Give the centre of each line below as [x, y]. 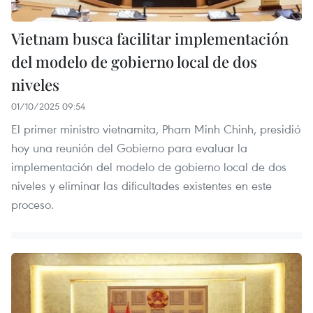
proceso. [32, 205]
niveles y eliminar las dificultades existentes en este [141, 186]
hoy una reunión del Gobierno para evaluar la [129, 148]
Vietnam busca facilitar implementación [150, 39]
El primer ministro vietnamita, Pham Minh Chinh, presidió [156, 129]
